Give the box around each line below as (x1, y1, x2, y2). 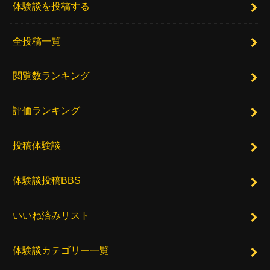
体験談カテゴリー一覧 (13, 245, 110, 256)
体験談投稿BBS (13, 175, 81, 186)
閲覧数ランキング (13, 70, 90, 81)
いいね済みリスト (13, 210, 90, 221)
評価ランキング (13, 105, 81, 116)
